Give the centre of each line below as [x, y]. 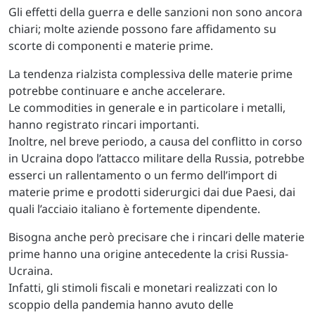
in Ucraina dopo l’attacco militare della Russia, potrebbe [156, 158]
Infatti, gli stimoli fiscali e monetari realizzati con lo [143, 288]
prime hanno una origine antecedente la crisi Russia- [148, 254]
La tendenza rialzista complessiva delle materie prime [150, 74]
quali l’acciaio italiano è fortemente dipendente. [136, 209]
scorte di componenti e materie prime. [111, 46]
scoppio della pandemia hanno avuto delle [121, 304]
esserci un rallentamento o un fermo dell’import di [143, 175]
